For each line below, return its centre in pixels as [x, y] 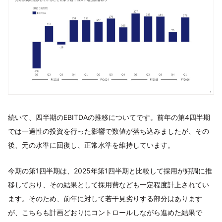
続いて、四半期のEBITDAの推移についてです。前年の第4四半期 [109, 117]
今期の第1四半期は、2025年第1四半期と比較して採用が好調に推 [110, 171]
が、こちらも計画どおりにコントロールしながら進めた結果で [105, 213]
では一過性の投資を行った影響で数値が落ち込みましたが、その [109, 131]
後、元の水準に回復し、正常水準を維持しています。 [91, 145]
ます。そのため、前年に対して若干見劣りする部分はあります [105, 199]
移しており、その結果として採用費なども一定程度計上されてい [109, 185]
